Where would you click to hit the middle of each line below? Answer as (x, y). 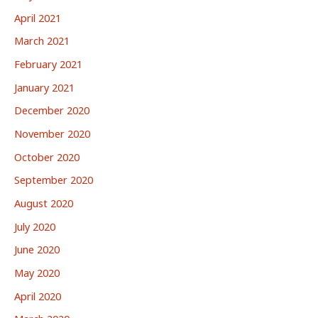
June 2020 (37, 250)
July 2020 (35, 226)
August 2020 (44, 203)
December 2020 (52, 110)
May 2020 (37, 272)
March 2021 (42, 41)
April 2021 (38, 17)
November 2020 (52, 134)
